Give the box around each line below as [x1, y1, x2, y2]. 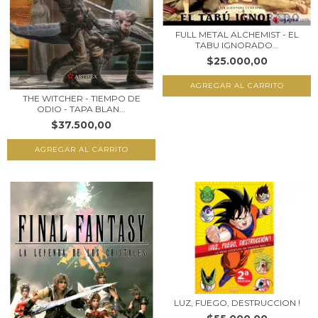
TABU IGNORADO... [194, 39, 279, 50]
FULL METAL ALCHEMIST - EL [175, 28, 299, 40]
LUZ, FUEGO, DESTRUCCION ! [173, 297, 300, 308]
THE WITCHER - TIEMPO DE [22, 93, 141, 104]
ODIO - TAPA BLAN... [37, 104, 126, 114]
